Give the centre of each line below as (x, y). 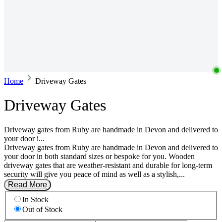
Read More (28, 184)
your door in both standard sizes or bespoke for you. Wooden (99, 156)
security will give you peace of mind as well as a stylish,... (94, 174)
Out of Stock (42, 210)
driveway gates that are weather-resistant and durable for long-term (108, 165)
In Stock (35, 200)
